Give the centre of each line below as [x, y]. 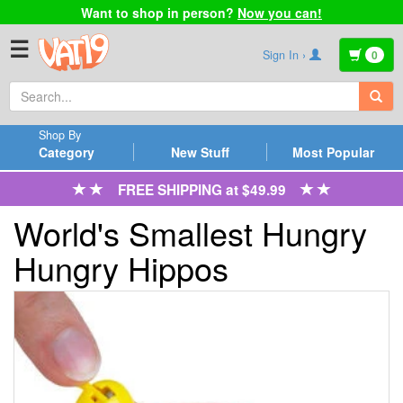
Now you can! [280, 12]
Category [66, 152]
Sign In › [286, 54]
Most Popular [333, 152]
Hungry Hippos [121, 268]
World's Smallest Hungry [190, 233]
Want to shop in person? [159, 12]
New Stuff [200, 152]
